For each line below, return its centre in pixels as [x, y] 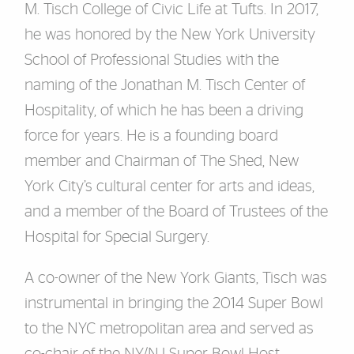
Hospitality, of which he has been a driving [164, 111]
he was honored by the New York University [169, 35]
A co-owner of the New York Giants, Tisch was [175, 278]
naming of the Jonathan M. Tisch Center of [164, 85]
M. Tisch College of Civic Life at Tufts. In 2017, [171, 9]
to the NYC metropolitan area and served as [169, 329]
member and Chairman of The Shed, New [161, 161]
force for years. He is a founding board [151, 136]
